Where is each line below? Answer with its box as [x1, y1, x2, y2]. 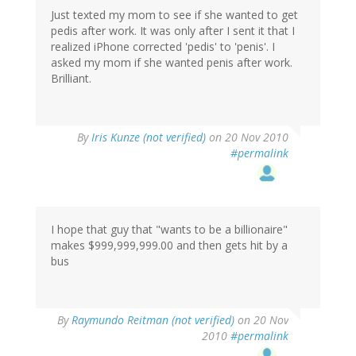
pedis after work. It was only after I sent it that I [51, 23, 295, 39]
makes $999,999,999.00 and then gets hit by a [51, 238, 288, 253]
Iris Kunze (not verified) [91, 130, 206, 145]
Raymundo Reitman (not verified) [72, 312, 234, 328]
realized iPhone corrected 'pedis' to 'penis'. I [51, 39, 275, 55]
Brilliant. [51, 71, 91, 87]
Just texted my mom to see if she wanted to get [51, 7, 298, 23]
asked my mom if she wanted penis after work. [51, 55, 292, 71]
